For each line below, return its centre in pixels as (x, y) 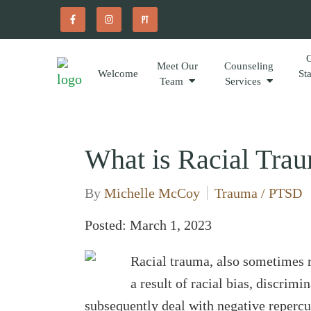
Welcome (118, 74)
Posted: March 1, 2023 (148, 225)
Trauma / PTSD (258, 193)
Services (243, 81)
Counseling (249, 66)
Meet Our (177, 66)
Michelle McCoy (152, 193)
